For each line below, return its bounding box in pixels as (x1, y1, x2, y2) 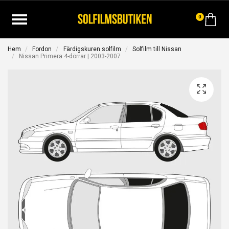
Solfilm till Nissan (132, 45, 182, 53)
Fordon (32, 45, 52, 53)
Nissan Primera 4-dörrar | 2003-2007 (17, 53, 121, 60)
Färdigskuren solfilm (63, 45, 121, 53)
